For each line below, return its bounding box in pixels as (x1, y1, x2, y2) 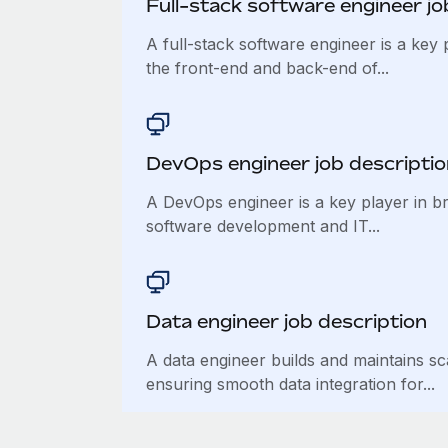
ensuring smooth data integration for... (145, 374, 435, 394)
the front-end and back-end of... (145, 58, 389, 78)
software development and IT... (145, 216, 380, 236)
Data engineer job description (145, 310, 427, 332)
